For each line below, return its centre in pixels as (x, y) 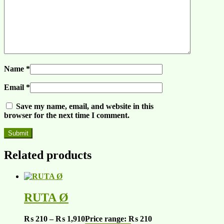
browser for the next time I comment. (67, 115)
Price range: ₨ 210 (118, 218)
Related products (48, 155)
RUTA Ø (46, 197)
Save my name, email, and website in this (85, 106)
